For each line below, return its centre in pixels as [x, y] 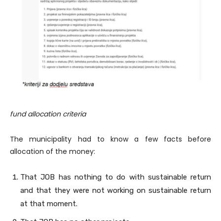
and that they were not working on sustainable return [116, 191]
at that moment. [49, 204]
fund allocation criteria [48, 114]
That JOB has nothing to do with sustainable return [116, 177]
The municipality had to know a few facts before [110, 139]
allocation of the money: [53, 152]
